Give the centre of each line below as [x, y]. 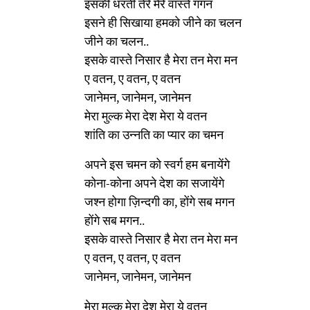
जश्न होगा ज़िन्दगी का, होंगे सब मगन [159, 201]
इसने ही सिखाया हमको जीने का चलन [163, 22]
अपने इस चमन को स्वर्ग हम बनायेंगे [157, 164]
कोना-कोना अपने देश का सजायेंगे [154, 183]
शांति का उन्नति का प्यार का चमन [154, 134]
